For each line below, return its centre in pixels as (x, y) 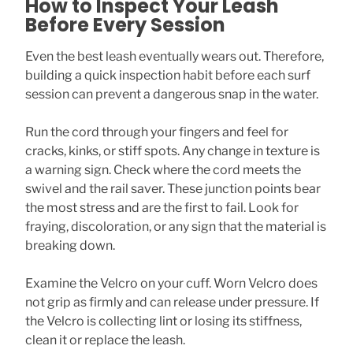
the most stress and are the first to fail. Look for (162, 207)
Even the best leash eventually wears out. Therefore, (175, 56)
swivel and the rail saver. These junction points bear (173, 188)
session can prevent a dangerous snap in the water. (172, 94)
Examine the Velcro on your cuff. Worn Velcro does (171, 283)
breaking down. (70, 245)
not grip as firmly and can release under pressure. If (172, 302)
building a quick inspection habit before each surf (168, 75)
